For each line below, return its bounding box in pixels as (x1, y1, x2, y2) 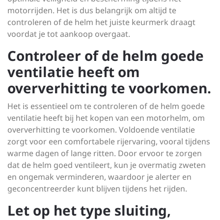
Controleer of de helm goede (7, 46, 204, 65)
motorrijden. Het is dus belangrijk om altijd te (7, 5, 176, 16)
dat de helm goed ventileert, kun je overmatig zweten (7, 160, 206, 170)
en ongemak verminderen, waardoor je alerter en (7, 171, 192, 182)
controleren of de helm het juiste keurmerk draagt (7, 17, 195, 27)
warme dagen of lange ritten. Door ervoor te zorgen (7, 148, 202, 159)
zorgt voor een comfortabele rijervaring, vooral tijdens (7, 136, 210, 147)
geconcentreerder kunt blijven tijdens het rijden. (7, 183, 187, 194)
